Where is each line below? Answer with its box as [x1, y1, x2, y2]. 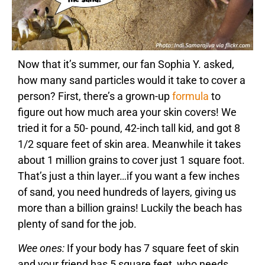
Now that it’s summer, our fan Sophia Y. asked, [18, 57, 234, 70]
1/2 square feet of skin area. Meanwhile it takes [18, 137, 241, 150]
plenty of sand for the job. [18, 217, 139, 230]
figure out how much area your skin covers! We [18, 105, 237, 118]
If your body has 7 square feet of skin [64, 242, 239, 255]
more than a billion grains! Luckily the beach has [18, 201, 242, 214]
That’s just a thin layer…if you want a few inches [18, 169, 240, 182]
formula [172, 89, 209, 102]
